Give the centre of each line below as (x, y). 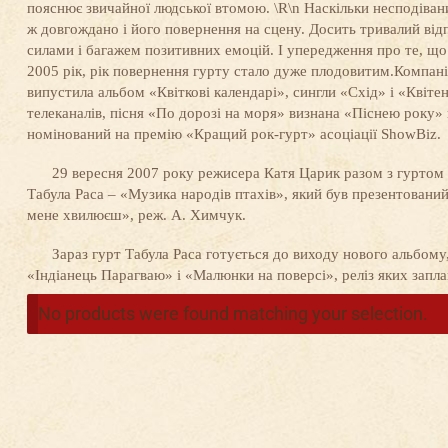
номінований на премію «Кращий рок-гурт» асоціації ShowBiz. (233, 134)
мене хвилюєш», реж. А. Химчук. (136, 215)
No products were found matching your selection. (232, 314)
